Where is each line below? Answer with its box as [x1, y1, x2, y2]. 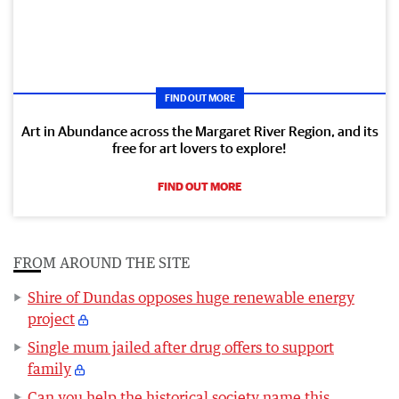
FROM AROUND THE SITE [13, 254, 190, 273]
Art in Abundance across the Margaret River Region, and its [20, 123, 379, 140]
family [28, 360, 71, 379]
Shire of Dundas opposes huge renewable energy [28, 289, 354, 307]
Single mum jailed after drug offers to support [28, 338, 334, 357]
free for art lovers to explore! [112, 140, 287, 157]
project [28, 310, 75, 329]
